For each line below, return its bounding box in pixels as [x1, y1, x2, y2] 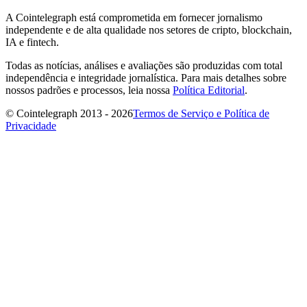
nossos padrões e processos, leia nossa [5, 84, 173, 96]
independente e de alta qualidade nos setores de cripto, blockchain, [5, 23, 292, 36]
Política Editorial [173, 84, 245, 96]
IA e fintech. [5, 36, 59, 48]
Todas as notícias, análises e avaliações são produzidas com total [5, 59, 282, 71]
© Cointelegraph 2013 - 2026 [5, 107, 133, 119]
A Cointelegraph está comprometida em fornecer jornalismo [5, 11, 262, 23]
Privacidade [5, 119, 56, 132]
